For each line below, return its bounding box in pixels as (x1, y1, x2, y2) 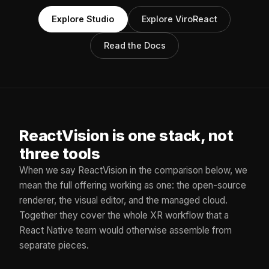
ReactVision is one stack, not (19, 125, 234, 145)
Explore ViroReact (141, 14, 217, 25)
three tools (19, 144, 100, 163)
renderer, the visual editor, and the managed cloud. (19, 194, 228, 206)
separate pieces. (19, 239, 89, 251)
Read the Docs (103, 40, 166, 51)
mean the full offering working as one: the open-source (19, 179, 246, 191)
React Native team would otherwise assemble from (19, 224, 232, 236)
